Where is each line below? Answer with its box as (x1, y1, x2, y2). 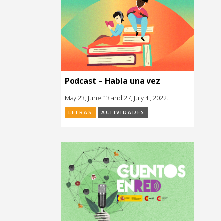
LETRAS (68, 109, 92, 116)
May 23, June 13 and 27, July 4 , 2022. (65, 93, 168, 102)
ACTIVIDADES (101, 109, 145, 116)
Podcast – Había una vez (65, 75, 160, 86)
